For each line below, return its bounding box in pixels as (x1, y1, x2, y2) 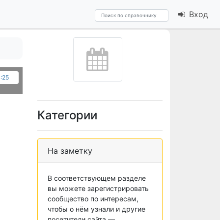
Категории (37, 108, 97, 122)
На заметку (48, 146, 92, 156)
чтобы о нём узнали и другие (48, 205, 145, 213)
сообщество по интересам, (48, 194, 138, 203)
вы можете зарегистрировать (48, 184, 149, 192)
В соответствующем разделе (48, 174, 146, 182)
